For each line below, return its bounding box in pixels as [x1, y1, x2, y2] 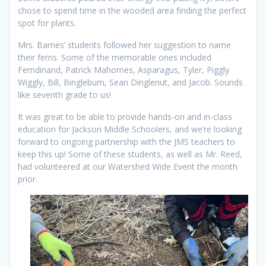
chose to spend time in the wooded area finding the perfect [18, 5, 246, 17]
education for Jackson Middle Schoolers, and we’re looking [18, 123, 242, 135]
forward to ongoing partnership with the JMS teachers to [18, 136, 235, 148]
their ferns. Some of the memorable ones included [18, 52, 211, 64]
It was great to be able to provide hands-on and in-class [18, 111, 232, 123]
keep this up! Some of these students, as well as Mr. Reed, [18, 148, 242, 160]
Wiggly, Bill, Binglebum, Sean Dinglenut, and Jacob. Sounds [18, 77, 243, 88]
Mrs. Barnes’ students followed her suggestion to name [18, 39, 231, 51]
